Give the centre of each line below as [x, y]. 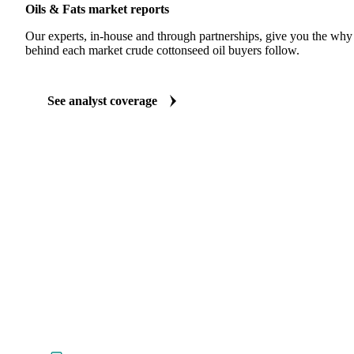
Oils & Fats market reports [97, 9]
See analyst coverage [102, 101]
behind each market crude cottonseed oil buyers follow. [162, 51]
